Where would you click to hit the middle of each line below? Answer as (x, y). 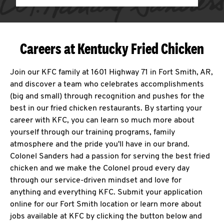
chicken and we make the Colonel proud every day (100, 168)
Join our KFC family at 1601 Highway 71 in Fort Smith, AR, (111, 72)
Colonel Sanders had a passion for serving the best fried (110, 156)
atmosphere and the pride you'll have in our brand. (100, 144)
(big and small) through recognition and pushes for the (107, 96)
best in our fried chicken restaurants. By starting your (106, 108)
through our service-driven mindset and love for (96, 180)
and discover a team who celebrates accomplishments (107, 84)
